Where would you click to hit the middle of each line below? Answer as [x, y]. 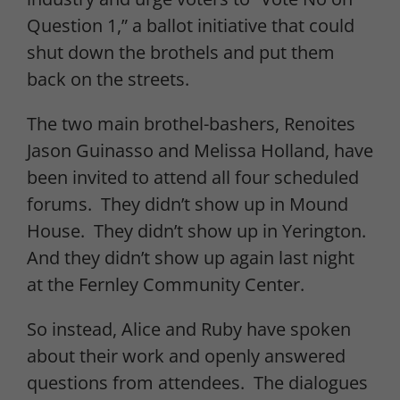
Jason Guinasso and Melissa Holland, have [200, 151]
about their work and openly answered [186, 356]
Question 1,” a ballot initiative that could [191, 26]
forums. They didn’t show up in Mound [187, 204]
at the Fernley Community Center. [166, 285]
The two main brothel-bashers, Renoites [191, 124]
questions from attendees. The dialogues [197, 383]
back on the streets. [108, 79]
